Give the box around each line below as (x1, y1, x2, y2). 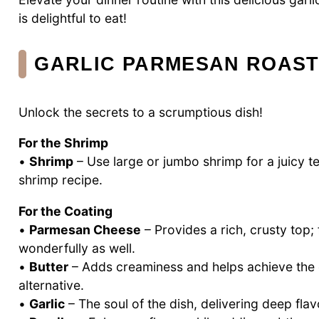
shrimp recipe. (19, 172, 103, 188)
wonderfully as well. (19, 241, 135, 256)
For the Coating (19, 204, 113, 219)
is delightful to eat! (19, 10, 127, 26)
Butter (29, 259, 68, 275)
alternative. (19, 278, 84, 293)
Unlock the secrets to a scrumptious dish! (19, 104, 263, 120)
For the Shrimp (19, 135, 108, 151)
